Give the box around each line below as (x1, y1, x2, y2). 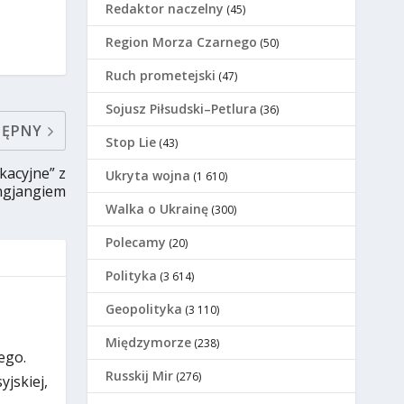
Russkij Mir (106, 367, 174, 385)
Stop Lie (106, 133, 157, 151)
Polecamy (106, 234, 167, 252)
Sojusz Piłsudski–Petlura (106, 100, 258, 118)
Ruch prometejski (106, 67, 216, 85)
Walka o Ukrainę (106, 200, 209, 218)
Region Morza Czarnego (106, 33, 258, 51)
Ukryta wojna (106, 167, 191, 185)
